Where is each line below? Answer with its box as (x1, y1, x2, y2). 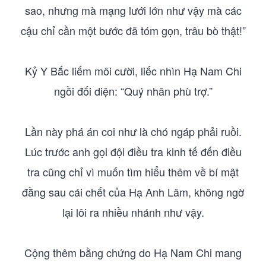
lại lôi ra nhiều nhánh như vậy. (62, 204, 204, 220)
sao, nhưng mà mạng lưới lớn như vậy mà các (24, 2, 242, 18)
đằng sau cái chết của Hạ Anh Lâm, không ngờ (22, 184, 244, 199)
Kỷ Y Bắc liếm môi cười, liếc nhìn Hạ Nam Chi (24, 63, 242, 78)
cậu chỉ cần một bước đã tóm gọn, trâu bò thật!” (20, 23, 246, 38)
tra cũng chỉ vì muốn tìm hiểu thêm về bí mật (27, 164, 239, 179)
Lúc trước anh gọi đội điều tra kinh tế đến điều (24, 144, 242, 159)
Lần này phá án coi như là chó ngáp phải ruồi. (24, 123, 242, 139)
